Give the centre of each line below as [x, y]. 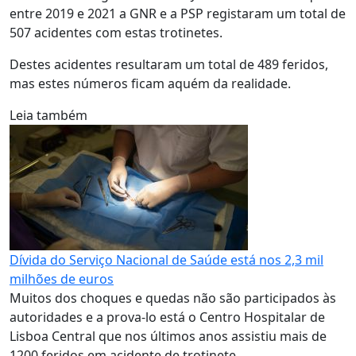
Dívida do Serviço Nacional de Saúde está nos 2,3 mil [166, 260]
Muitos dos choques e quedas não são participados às [173, 298]
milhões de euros [62, 279]
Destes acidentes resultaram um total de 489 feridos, [169, 64]
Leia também [48, 115]
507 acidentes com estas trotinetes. [116, 33]
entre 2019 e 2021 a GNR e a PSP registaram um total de [178, 14]
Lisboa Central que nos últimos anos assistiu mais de [168, 336]
